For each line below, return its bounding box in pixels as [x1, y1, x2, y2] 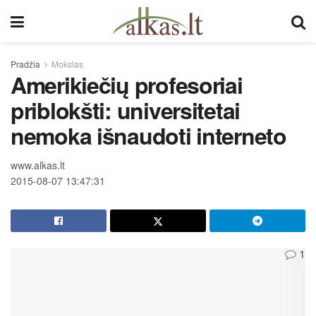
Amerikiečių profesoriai [11, 68, 243, 101]
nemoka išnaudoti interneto [11, 119, 286, 152]
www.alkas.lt [11, 157, 65, 172]
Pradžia [11, 58, 40, 70]
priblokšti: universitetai [11, 94, 240, 126]
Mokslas [51, 58, 83, 70]
